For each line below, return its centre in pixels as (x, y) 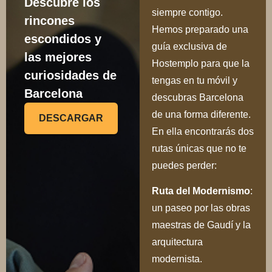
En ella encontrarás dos (202, 131)
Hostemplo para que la (200, 63)
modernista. (177, 259)
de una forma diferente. (201, 114)
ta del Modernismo (207, 191)
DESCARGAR (71, 118)
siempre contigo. (187, 12)
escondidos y (63, 39)
